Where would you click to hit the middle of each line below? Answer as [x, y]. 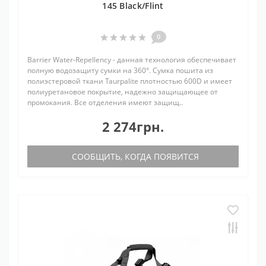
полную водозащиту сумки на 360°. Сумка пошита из [120, 70]
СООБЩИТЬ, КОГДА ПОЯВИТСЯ [133, 156]
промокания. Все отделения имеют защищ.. [105, 102]
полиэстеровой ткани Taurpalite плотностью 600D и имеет [130, 81]
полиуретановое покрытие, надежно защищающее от [123, 91]
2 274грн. [133, 126]
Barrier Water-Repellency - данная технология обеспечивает [132, 59]
